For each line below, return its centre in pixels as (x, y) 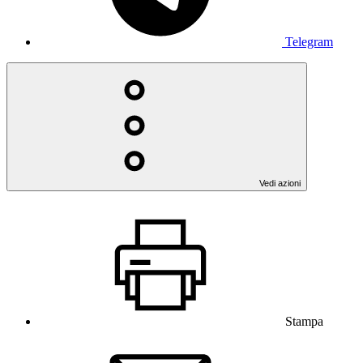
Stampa (304, 321)
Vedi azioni (280, 183)
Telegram (309, 41)
